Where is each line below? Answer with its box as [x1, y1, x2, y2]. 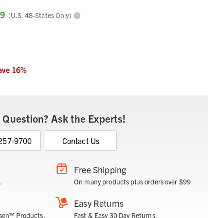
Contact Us [62, 136, 100, 146]
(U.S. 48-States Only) [8, 11, 73, 20]
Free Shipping [74, 164, 127, 176]
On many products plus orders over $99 [74, 177, 191, 186]
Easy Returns [74, 198, 124, 209]
